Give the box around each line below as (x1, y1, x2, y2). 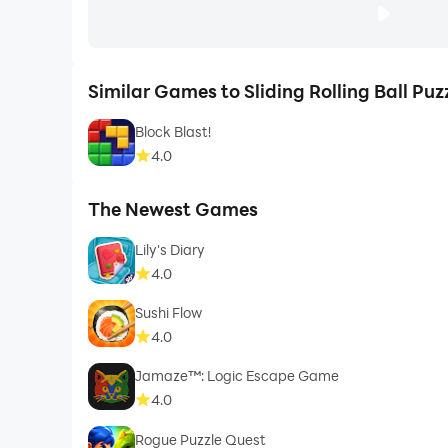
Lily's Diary (135, 240, 206, 260)
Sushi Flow (135, 303, 203, 323)
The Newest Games (87, 196, 258, 221)
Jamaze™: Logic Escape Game (135, 366, 340, 386)
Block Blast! (135, 122, 212, 142)
